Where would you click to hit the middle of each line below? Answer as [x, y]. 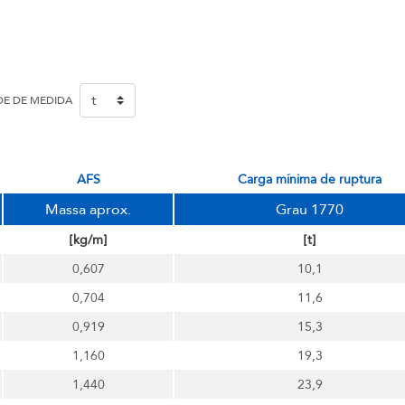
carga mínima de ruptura [314, 179]
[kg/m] [88, 240]
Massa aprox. [88, 210]
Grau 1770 [310, 210]
